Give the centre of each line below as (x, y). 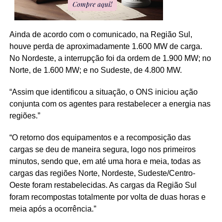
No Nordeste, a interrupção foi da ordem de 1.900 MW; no (110, 58)
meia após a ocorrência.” (53, 209)
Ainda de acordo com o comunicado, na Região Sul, (101, 34)
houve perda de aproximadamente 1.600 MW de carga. (106, 46)
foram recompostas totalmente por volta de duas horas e (107, 197)
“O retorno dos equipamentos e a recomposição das (100, 137)
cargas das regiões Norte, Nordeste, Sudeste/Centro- (102, 173)
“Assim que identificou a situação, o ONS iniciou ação (103, 92)
